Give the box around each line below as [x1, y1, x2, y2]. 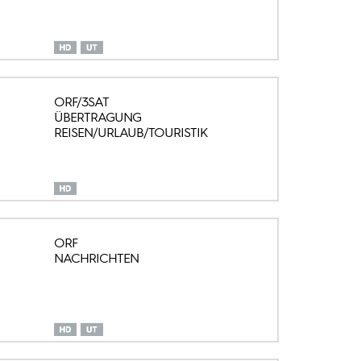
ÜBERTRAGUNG [53, 110, 141, 126]
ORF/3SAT [53, 94, 109, 110]
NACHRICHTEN [53, 251, 139, 267]
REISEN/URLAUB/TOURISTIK [53, 125, 208, 141]
